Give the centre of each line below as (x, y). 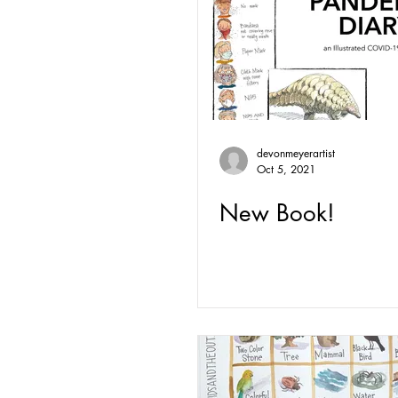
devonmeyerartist (296, 153)
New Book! (277, 213)
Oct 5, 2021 (286, 169)
